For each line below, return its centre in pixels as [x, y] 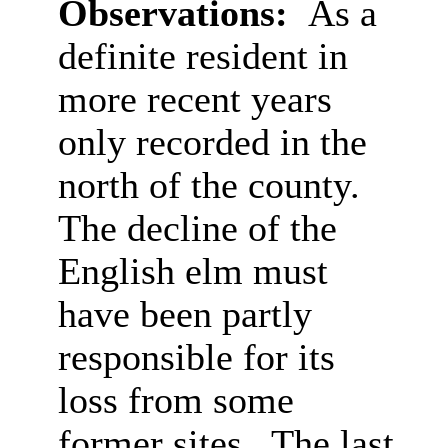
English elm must [192, 271]
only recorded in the [212, 142]
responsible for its [196, 357]
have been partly [184, 314]
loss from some [175, 400]
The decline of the [197, 228]
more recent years [194, 99]
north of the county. [213, 185]
